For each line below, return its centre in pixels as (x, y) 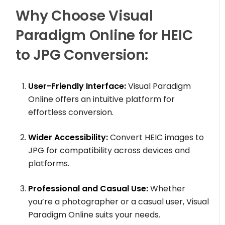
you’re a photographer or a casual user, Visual (119, 202)
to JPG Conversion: (82, 55)
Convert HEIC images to (156, 138)
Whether (167, 189)
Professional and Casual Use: (88, 189)
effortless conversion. (71, 113)
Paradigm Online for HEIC (104, 36)
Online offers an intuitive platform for (102, 99)
